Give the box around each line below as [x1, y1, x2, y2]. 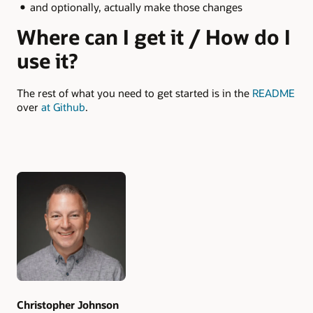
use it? [17, 48, 78, 74]
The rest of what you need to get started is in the [17, 86, 252, 101]
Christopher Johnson [17, 297, 119, 312]
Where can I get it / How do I [17, 24, 291, 50]
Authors [17, 192, 68, 210]
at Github [41, 100, 85, 115]
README [252, 86, 295, 101]
